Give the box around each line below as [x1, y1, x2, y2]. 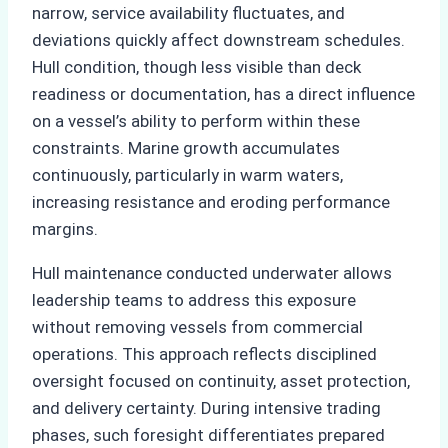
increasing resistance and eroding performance [32, 191, 390, 212]
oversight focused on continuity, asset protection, [32, 370, 410, 391]
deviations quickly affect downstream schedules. [32, 29, 405, 50]
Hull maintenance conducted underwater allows [32, 262, 392, 283]
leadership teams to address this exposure [32, 289, 356, 310]
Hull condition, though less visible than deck [32, 56, 361, 77]
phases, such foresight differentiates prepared [32, 424, 385, 445]
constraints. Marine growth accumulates [32, 137, 340, 158]
